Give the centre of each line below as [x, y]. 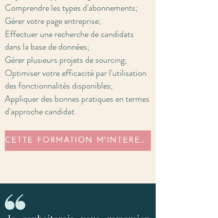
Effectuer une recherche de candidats [69, 34]
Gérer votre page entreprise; [53, 21]
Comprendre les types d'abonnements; [71, 8]
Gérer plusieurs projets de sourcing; [66, 60]
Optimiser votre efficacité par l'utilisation [76, 73]
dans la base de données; [47, 47]
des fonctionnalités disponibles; [59, 86]
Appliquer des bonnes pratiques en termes [77, 99]
